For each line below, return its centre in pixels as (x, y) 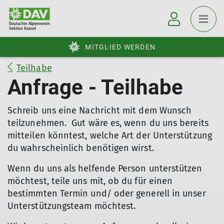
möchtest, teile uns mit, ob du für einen (90, 181)
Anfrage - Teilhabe (95, 87)
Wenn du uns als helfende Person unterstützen (105, 168)
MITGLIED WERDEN (120, 47)
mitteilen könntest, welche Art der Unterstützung (110, 135)
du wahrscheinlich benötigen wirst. (81, 148)
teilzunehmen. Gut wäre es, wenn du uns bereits (108, 123)
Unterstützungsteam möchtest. (72, 206)
